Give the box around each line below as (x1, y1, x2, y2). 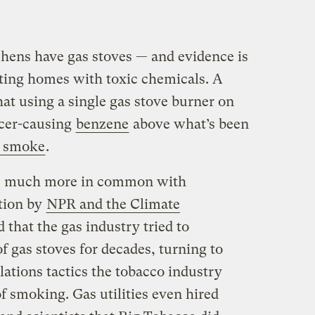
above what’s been (129, 116, 249, 133)
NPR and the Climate (46, 196, 180, 213)
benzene (75, 116, 129, 133)
